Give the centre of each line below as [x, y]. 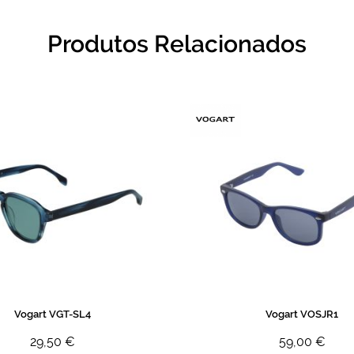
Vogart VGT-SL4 [52, 314]
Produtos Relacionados [177, 44]
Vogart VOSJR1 [302, 314]
